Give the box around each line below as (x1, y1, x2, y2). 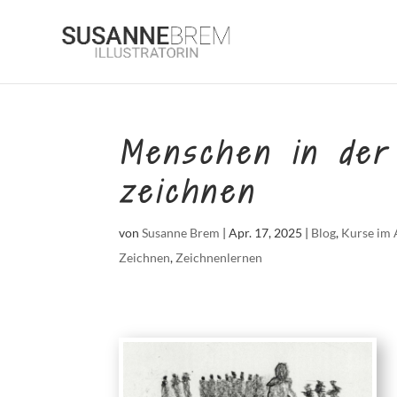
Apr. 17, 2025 (229, 225, 303, 240)
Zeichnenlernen (175, 250, 263, 265)
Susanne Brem (142, 225, 221, 240)
